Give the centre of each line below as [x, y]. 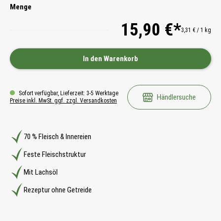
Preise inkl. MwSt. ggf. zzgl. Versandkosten [63, 101]
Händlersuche [176, 97]
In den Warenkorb [110, 58]
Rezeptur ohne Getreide [58, 190]
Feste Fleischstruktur [55, 154]
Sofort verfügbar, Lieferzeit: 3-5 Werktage [68, 93]
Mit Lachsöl [41, 172]
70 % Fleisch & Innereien [57, 136]
